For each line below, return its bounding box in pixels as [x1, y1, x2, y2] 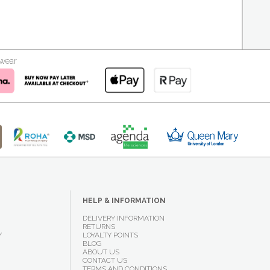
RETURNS [82, 222, 115, 231]
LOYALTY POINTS [82, 231, 138, 239]
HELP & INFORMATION [82, 196, 166, 205]
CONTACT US [82, 256, 127, 265]
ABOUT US [82, 248, 119, 256]
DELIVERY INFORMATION [82, 214, 165, 222]
